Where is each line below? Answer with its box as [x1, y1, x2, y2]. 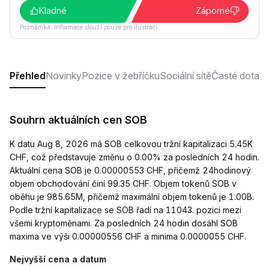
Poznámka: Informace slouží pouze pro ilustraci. [20, 23, 159, 31]
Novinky [46, 70, 82, 82]
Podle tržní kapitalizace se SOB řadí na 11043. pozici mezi [10, 205, 241, 215]
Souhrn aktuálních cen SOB [10, 113, 147, 126]
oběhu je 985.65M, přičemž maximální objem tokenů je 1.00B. [10, 192, 254, 202]
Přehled [10, 70, 46, 82]
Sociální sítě [160, 70, 211, 82]
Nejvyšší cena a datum [10, 254, 106, 264]
